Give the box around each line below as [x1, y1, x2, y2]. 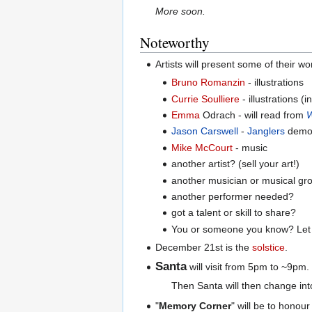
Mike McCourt [171, 141, 233, 153]
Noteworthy [140, 32, 210, 52]
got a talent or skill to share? [171, 207, 296, 219]
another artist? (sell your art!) [171, 158, 299, 170]
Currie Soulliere [171, 93, 240, 104]
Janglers [247, 125, 285, 137]
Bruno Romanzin [171, 77, 245, 88]
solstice [252, 242, 286, 253]
